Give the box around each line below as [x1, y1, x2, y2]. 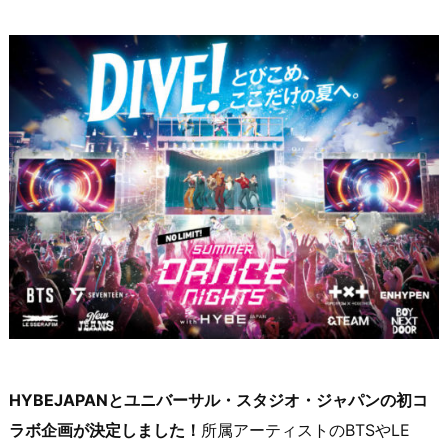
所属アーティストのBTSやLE [201, 420, 410, 441]
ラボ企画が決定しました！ [9, 420, 201, 441]
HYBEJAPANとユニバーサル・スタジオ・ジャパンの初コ [9, 390, 428, 411]
